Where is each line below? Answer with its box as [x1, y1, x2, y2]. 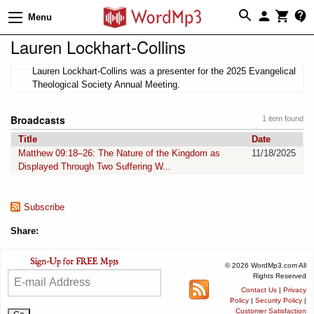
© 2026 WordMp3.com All [225, 261, 306, 269]
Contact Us [241, 285, 277, 294]
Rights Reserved [253, 271, 306, 280]
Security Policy [255, 296, 302, 304]
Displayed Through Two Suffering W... [18, 161, 171, 172]
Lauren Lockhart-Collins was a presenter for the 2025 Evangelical [32, 65, 296, 76]
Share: [11, 225, 39, 236]
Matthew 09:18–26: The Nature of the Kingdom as [18, 147, 220, 158]
